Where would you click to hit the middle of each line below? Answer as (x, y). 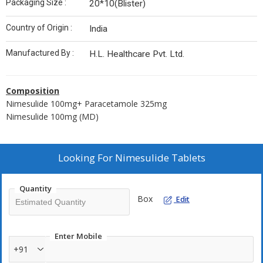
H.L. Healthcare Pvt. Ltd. (137, 54)
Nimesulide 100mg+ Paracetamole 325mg (86, 104)
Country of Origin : (39, 28)
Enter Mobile (78, 236)
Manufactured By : (40, 53)
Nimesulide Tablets (160, 158)
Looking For (86, 158)
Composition (33, 91)
